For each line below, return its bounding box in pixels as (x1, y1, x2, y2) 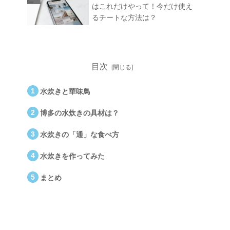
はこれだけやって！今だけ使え (92, 2, 193, 10)
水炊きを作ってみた (40, 151, 105, 160)
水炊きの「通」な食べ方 (40, 130, 120, 139)
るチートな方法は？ (92, 13, 157, 22)
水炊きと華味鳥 (40, 87, 91, 95)
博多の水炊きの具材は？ (40, 108, 120, 117)
